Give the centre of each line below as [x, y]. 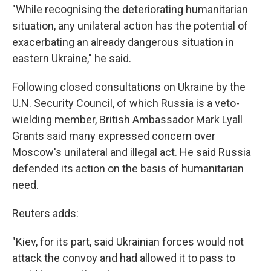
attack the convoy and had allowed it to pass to [124, 258]
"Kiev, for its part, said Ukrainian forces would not [128, 242]
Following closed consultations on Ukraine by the [129, 87]
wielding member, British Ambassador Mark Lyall [127, 119]
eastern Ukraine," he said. [72, 58]
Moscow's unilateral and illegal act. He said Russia [132, 152]
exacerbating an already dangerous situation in [123, 42]
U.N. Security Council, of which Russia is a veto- [126, 103]
